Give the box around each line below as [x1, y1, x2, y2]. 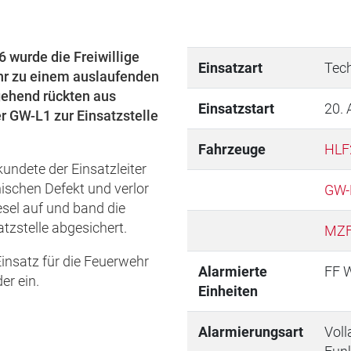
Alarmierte [197, 262, 267, 280]
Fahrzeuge [197, 140, 266, 157]
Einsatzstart [197, 100, 274, 117]
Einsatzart [197, 59, 262, 76]
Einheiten [197, 282, 258, 299]
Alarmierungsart [197, 323, 303, 340]
